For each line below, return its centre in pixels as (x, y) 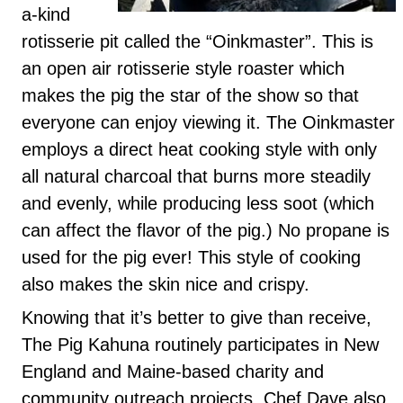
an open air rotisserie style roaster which (183, 68)
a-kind (46, 14)
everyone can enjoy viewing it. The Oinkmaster (208, 122)
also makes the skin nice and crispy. (166, 284)
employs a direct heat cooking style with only (199, 149)
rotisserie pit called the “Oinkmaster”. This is (197, 41)
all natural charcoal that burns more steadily (196, 176)
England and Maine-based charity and (173, 371)
